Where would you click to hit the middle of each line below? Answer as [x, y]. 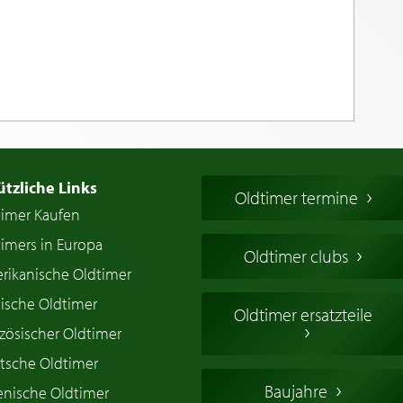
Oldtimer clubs [296, 255]
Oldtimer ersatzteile [303, 314]
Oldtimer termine [296, 197]
